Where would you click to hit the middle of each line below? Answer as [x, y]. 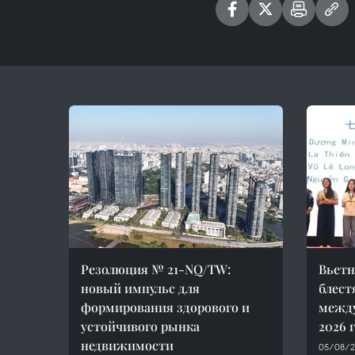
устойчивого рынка [140, 326]
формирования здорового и [165, 307]
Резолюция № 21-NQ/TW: [156, 269]
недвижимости [127, 345]
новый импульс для [140, 288]
